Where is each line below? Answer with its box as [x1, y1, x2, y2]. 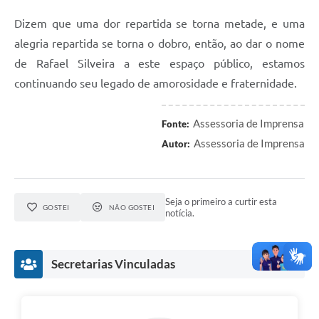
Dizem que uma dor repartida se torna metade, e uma [14, 16, 305, 30]
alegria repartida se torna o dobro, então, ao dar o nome [14, 36, 305, 50]
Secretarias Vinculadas [51, 256, 175, 271]
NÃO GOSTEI [108, 202, 155, 211]
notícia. [165, 206, 195, 219]
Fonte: [162, 117, 189, 130]
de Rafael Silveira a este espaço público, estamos [14, 56, 305, 70]
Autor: [162, 137, 190, 150]
